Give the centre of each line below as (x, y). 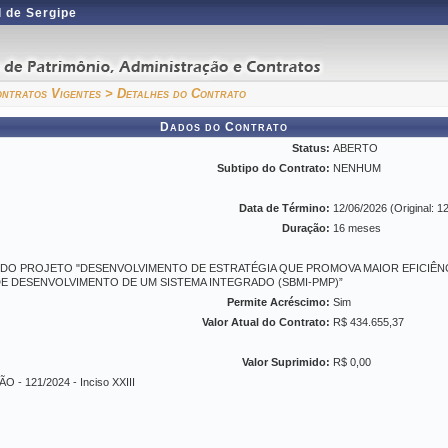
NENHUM (357, 168)
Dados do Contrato (224, 127)
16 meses (357, 228)
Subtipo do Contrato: (273, 168)
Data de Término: (284, 208)
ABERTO (355, 148)
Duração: (306, 228)
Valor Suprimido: (286, 362)
